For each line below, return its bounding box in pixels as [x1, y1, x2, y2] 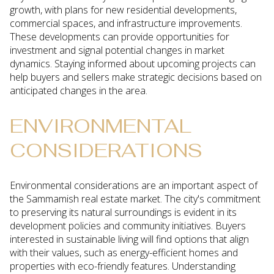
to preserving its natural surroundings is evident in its [10, 206, 237, 220]
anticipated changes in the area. [10, 83, 147, 97]
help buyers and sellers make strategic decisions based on [10, 70, 262, 84]
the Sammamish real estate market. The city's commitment [10, 192, 261, 206]
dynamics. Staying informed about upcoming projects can [10, 56, 256, 70]
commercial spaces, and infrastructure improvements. [10, 16, 242, 30]
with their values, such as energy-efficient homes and [10, 246, 238, 260]
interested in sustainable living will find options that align [10, 232, 249, 246]
